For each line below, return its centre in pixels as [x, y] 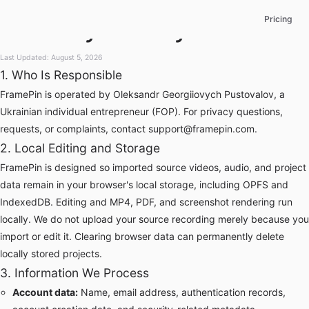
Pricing [278, 19]
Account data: [45, 292]
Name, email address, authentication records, [181, 292]
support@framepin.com [201, 129]
